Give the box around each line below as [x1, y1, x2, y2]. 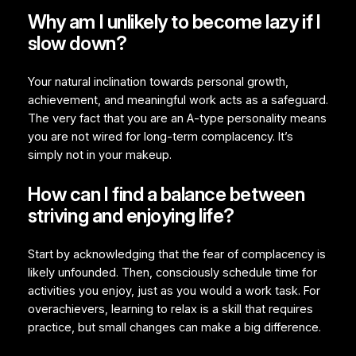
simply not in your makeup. [27, 148, 172, 163]
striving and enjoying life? [27, 204, 234, 228]
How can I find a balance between [27, 183, 305, 207]
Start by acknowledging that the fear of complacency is [27, 247, 326, 262]
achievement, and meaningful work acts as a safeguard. [27, 93, 328, 108]
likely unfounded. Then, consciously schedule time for [27, 265, 317, 281]
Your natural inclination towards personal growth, [27, 75, 288, 90]
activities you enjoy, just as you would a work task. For [27, 284, 320, 299]
